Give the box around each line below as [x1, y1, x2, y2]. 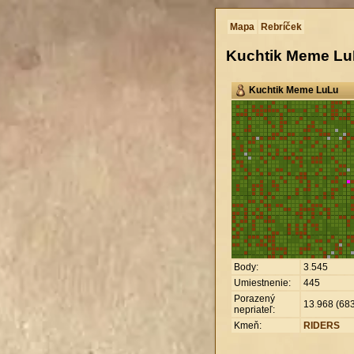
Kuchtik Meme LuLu [249, 84, 338, 96]
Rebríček [261, 21, 302, 32]
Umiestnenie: [234, 277, 291, 288]
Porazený [234, 292, 275, 304]
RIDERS [303, 319, 340, 331]
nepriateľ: [234, 303, 275, 315]
